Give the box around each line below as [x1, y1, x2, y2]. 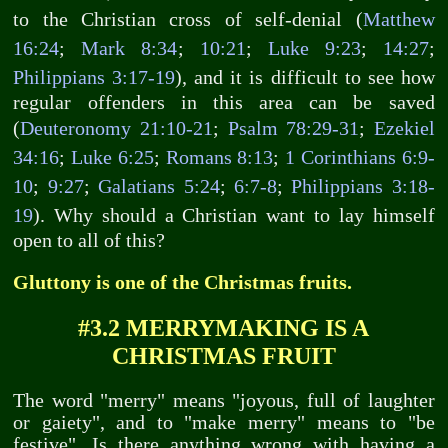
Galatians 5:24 [98, 176, 220, 198]
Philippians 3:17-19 [13, 67, 176, 89]
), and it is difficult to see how [175, 67, 435, 89]
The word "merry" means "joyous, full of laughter [13, 390, 435, 412]
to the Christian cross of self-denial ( [13, 9, 363, 31]
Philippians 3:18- [291, 176, 435, 198]
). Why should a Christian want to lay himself [33, 205, 435, 227]
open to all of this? [13, 230, 166, 252]
